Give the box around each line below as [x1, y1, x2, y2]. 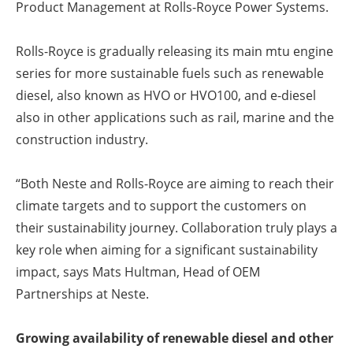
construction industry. [16, 131, 148, 149]
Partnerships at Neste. [16, 285, 152, 303]
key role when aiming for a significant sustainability [16, 241, 318, 259]
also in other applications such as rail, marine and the [16, 109, 334, 127]
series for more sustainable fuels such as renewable [16, 65, 324, 83]
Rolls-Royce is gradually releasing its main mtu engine [16, 43, 333, 61]
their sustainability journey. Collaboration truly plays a [16, 219, 337, 237]
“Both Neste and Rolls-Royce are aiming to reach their [16, 175, 334, 193]
